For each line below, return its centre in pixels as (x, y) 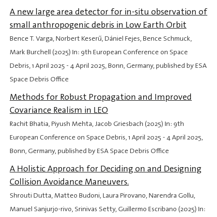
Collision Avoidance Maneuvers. (69, 182)
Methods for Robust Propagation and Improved (101, 97)
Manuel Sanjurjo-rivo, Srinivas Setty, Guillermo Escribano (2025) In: (108, 209)
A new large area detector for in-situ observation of (108, 12)
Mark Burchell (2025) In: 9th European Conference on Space (99, 52)
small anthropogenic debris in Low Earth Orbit (98, 25)
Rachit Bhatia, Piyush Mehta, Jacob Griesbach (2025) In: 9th (97, 124)
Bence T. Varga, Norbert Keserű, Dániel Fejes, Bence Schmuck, (101, 39)
